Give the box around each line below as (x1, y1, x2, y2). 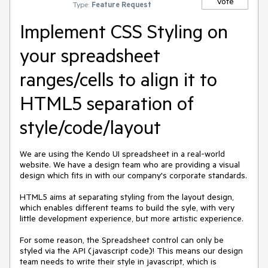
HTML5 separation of (20, 91, 194, 115)
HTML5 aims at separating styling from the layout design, (20, 191, 234, 202)
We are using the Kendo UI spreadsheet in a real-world (20, 148, 225, 159)
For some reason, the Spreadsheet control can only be (20, 234, 224, 245)
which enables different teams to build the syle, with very (20, 202, 234, 213)
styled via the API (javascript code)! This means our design (20, 245, 243, 256)
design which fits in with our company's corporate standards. (20, 170, 247, 181)
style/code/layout (20, 115, 161, 139)
